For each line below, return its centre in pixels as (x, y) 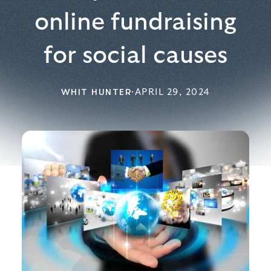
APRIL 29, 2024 (172, 92)
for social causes (135, 55)
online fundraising (135, 22)
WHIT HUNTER (96, 92)
